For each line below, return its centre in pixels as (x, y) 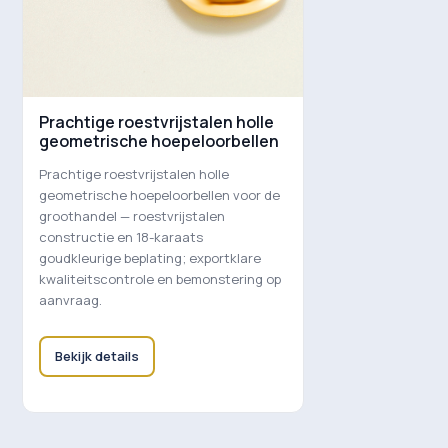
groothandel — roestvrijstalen (132, 215)
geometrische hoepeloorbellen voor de (159, 194)
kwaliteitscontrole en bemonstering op (160, 278)
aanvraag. (70, 299)
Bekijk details (97, 355)
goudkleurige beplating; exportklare (150, 257)
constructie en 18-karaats (121, 236)
